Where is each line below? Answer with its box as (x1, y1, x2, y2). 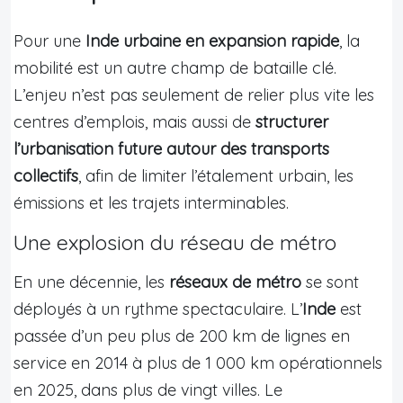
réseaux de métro (169, 271, 301, 292)
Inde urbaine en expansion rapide (85, 30, 339, 51)
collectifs (13, 165, 78, 186)
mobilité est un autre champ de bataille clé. (13, 57, 336, 78)
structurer (255, 111, 328, 132)
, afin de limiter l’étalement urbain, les (78, 165, 354, 186)
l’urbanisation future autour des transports (13, 138, 329, 159)
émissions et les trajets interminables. (13, 192, 289, 213)
